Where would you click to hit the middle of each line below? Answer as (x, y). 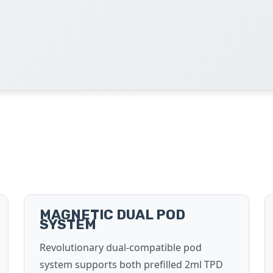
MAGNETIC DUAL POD (112, 215)
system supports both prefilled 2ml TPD (131, 264)
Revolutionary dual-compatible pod (121, 247)
